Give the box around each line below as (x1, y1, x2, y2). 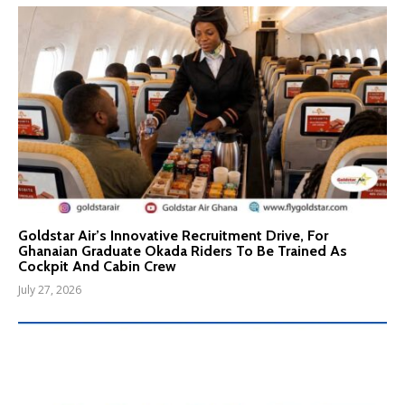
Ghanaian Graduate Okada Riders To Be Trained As (18, 242, 347, 260)
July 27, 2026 (18, 282, 81, 298)
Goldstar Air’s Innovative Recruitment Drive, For (18, 227, 328, 245)
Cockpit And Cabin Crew (18, 258, 176, 276)
